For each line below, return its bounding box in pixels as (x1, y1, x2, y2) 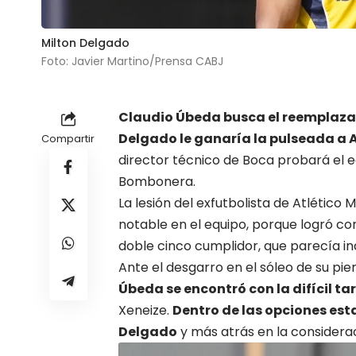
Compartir (41, 130, 95, 146)
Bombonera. (118, 172, 195, 191)
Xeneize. (118, 300, 172, 319)
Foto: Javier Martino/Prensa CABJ (41, 52, 223, 69)
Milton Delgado (41, 34, 130, 51)
